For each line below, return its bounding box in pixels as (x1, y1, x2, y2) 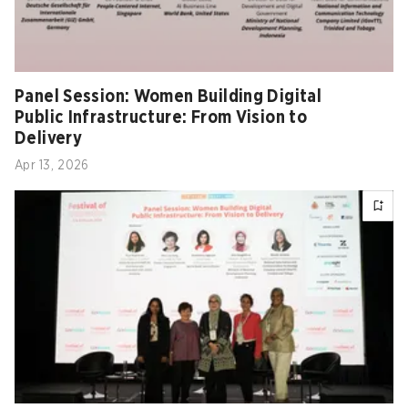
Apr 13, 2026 (15, 159, 89, 172)
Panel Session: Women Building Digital (15, 88, 322, 106)
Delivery (15, 130, 83, 148)
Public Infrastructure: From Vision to (15, 109, 308, 127)
